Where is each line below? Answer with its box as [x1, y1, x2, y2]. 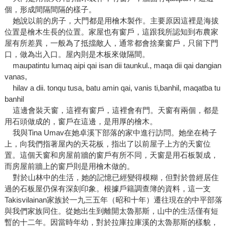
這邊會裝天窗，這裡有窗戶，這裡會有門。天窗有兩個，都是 [4, 106, 219, 115]
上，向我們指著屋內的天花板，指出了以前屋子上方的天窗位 [4, 139, 211, 149]
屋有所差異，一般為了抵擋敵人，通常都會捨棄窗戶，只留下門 [4, 39, 218, 48]
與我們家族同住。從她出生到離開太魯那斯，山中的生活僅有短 [4, 207, 218, 216]
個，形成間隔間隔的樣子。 [4, 5, 96, 14]
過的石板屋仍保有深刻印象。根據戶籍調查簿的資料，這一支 [4, 184, 211, 193]
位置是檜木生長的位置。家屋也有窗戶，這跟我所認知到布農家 [4, 27, 218, 37]
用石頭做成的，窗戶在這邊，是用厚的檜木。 [4, 117, 157, 126]
